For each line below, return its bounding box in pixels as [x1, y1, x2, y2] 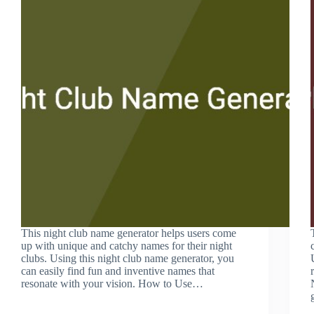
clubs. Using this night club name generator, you [21, 252, 234, 264]
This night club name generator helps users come [21, 226, 236, 239]
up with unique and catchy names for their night [21, 239, 232, 252]
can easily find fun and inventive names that [21, 264, 214, 277]
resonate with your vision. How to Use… [21, 277, 203, 289]
